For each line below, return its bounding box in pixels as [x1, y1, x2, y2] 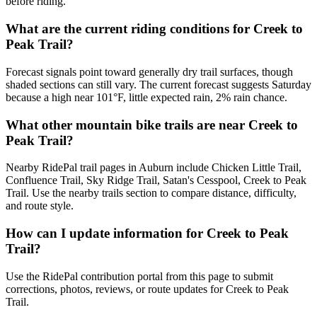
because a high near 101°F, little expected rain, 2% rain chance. [6, 91, 287, 103]
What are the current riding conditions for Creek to [6, 21, 303, 37]
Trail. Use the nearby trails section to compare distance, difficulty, [6, 187, 296, 200]
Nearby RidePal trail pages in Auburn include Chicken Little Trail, [6, 161, 301, 174]
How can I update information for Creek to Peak [6, 226, 289, 241]
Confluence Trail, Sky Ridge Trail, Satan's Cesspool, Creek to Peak [6, 174, 306, 187]
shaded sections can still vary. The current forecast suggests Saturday [6, 78, 311, 91]
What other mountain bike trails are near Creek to [6, 117, 298, 132]
